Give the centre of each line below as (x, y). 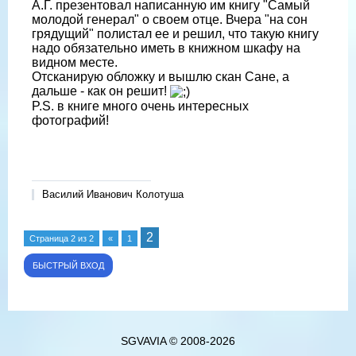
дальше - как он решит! (101, 91)
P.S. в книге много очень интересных (140, 106)
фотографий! (70, 120)
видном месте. (75, 62)
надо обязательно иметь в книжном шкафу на (166, 48)
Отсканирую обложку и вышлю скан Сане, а (161, 76)
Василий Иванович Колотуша (113, 194)
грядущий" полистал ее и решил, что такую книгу (175, 33)
